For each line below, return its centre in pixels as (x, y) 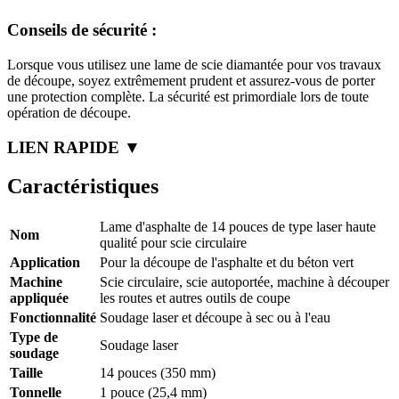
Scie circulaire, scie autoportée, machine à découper (244, 282)
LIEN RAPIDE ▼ (74, 147)
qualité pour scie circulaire (173, 243)
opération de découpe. (69, 112)
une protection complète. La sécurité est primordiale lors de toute (188, 96)
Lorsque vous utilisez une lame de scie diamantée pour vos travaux (194, 64)
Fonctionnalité (53, 318)
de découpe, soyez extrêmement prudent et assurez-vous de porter (191, 80)
